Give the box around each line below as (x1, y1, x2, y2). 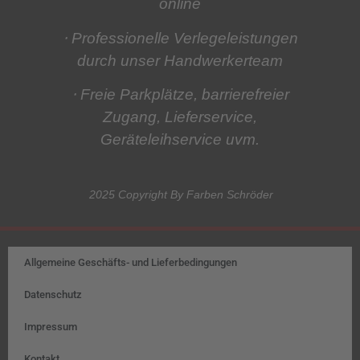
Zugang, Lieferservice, (103, 108, 257, 125)
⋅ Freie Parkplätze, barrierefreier (71, 85, 289, 103)
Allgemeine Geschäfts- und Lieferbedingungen (24, 256, 237, 269)
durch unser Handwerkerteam (77, 51, 283, 69)
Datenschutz (24, 288, 82, 301)
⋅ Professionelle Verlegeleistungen (62, 29, 298, 47)
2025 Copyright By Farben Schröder (89, 188, 274, 202)
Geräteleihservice (100, 130, 222, 148)
